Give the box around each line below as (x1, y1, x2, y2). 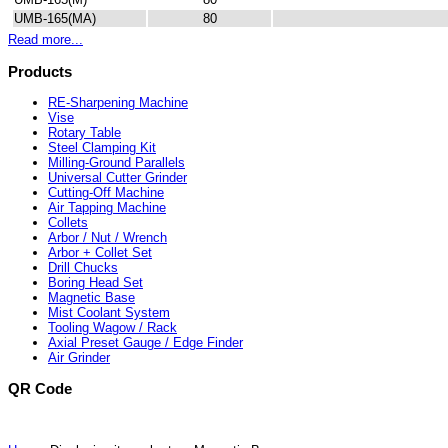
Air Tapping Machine (48, 199, 166, 215)
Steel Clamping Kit (48, 139, 156, 155)
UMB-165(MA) (14, 11, 96, 27)
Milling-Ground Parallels (48, 154, 185, 170)
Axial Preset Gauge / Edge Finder (48, 334, 243, 350)
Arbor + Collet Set (48, 244, 152, 260)
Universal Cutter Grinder (48, 169, 187, 185)
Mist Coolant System (48, 304, 170, 320)
